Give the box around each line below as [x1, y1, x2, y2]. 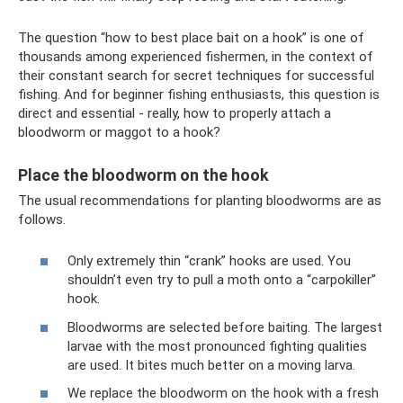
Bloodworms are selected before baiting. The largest [67, 318, 382, 336]
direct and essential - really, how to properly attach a [18, 104, 331, 121]
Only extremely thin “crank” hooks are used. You [67, 253, 351, 270]
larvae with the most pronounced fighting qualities [67, 337, 367, 354]
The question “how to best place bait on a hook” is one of [18, 29, 364, 46]
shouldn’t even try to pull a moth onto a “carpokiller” [67, 272, 376, 289]
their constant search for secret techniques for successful [18, 67, 374, 84]
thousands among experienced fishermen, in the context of [18, 48, 373, 65]
